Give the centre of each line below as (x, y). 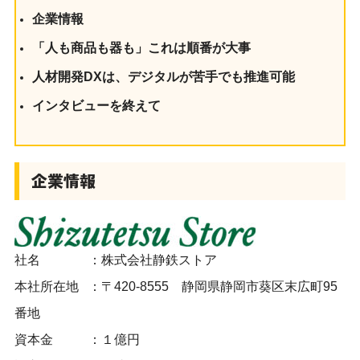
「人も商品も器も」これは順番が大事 (141, 48)
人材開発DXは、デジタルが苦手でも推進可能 (163, 77)
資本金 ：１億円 (77, 340)
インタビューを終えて (96, 106)
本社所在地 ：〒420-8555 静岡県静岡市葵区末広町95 (176, 287)
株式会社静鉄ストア (159, 260)
